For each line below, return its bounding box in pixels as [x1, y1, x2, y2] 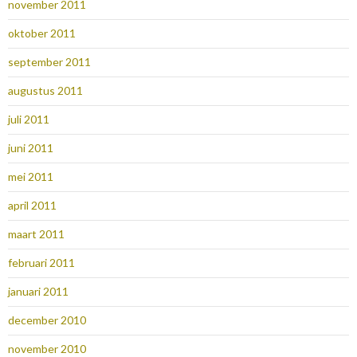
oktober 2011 [8, 26, 76, 41]
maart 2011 [8, 227, 65, 241]
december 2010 [8, 313, 86, 328]
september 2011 [8, 55, 91, 69]
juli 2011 [8, 112, 49, 127]
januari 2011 [8, 284, 69, 299]
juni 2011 [8, 141, 53, 155]
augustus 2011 [8, 84, 83, 98]
